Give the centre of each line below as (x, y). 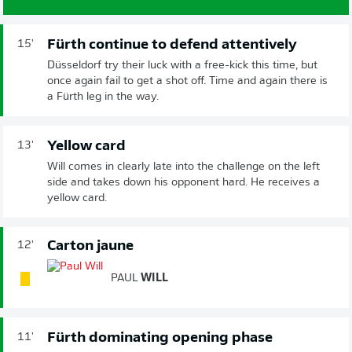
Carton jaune (90, 246)
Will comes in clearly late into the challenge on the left (183, 167)
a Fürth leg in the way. (103, 97)
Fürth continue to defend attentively (172, 45)
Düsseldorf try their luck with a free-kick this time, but (182, 65)
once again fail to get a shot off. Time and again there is (187, 81)
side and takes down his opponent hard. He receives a (183, 182)
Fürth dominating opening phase (160, 338)
